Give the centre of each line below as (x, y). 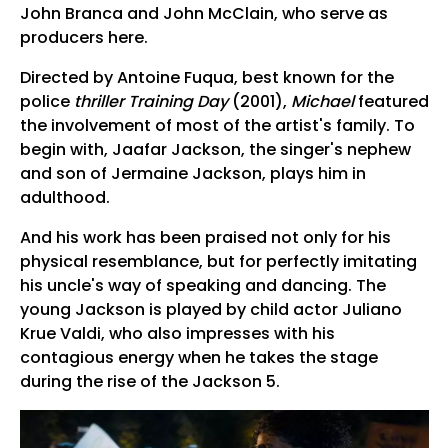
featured (391, 102)
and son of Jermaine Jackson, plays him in (192, 174)
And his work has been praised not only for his (205, 238)
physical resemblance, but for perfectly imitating (218, 262)
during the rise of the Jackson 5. (149, 382)
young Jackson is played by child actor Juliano (210, 310)
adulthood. (64, 198)
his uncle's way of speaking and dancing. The (202, 286)
